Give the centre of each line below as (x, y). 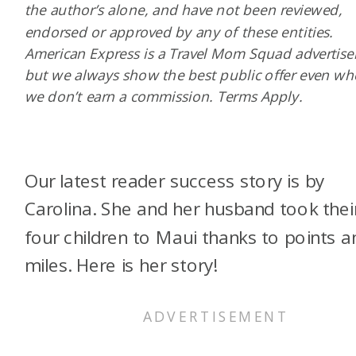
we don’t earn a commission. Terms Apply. (165, 97)
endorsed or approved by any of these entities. (179, 31)
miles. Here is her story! (121, 265)
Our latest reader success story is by (174, 181)
